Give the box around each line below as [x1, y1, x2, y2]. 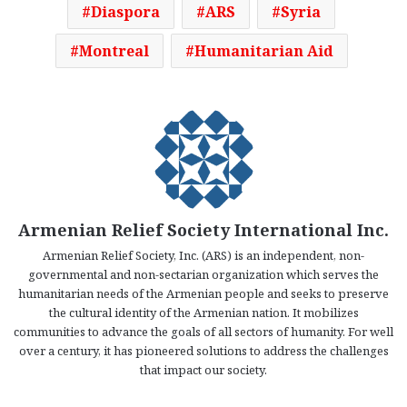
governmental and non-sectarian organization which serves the [28, 266, 379, 283]
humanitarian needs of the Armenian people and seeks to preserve [18, 285, 389, 303]
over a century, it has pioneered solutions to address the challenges [18, 342, 389, 360]
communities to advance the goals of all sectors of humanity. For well [14, 323, 393, 341]
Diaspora [91, 2, 160, 23]
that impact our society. [140, 362, 267, 379]
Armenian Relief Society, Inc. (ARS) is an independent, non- [43, 247, 364, 264]
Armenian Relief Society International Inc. [18, 219, 389, 242]
